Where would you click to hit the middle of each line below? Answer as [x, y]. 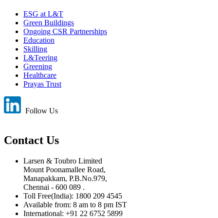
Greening [38, 67]
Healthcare [40, 75]
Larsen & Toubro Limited [63, 161]
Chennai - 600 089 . [54, 187]
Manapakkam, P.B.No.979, [65, 179]
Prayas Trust [42, 84]
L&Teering [40, 58]
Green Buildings [49, 23]
